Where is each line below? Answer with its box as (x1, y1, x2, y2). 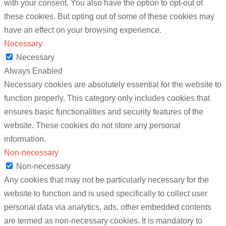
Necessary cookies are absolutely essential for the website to (4, 80, 221, 89)
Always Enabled (4, 67, 63, 76)
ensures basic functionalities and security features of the (4, 107, 203, 117)
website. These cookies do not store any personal (4, 121, 181, 130)
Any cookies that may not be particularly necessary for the (4, 176, 209, 185)
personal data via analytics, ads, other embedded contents (4, 203, 211, 212)
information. (4, 135, 46, 144)
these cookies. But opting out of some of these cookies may (4, 12, 214, 21)
